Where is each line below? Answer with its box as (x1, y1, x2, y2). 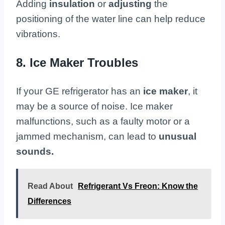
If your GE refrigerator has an (16, 86, 143, 97)
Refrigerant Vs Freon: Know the (78, 182, 198, 191)
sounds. (16, 146, 54, 157)
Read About (28, 182, 73, 191)
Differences (28, 197, 71, 206)
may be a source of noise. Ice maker (16, 101, 173, 112)
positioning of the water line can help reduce (16, 14, 205, 25)
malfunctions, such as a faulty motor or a (16, 116, 190, 127)
